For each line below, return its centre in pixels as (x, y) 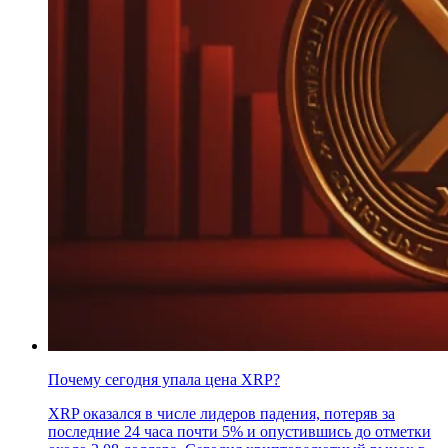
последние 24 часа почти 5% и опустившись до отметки (239, 431)
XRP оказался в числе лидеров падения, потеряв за (221, 413)
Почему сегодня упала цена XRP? (164, 379)
